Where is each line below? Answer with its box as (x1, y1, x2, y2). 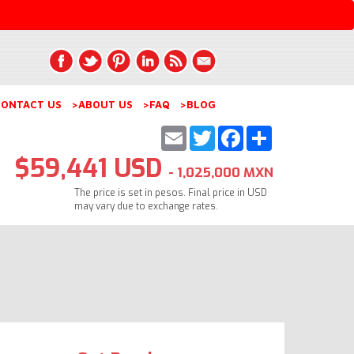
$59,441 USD (14, 151, 168, 185)
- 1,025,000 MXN (168, 163, 273, 182)
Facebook (243, 122, 303, 141)
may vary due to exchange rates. (74, 199, 218, 213)
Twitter (214, 122, 264, 141)
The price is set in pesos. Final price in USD (74, 186, 267, 199)
